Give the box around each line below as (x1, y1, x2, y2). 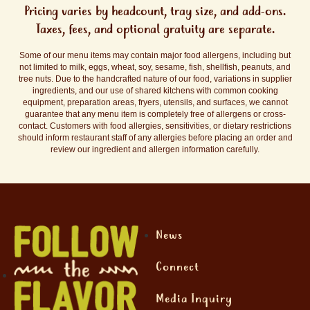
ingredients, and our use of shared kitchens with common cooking (32, 85, 278, 95)
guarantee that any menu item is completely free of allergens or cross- (24, 109, 286, 119)
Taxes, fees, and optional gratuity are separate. (35, 20, 275, 39)
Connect (156, 259, 199, 276)
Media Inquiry (156, 291, 232, 308)
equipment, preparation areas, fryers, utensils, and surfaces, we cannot (22, 97, 288, 107)
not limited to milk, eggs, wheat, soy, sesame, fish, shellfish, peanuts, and (19, 62, 291, 72)
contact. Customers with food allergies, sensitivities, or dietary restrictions (19, 120, 291, 131)
